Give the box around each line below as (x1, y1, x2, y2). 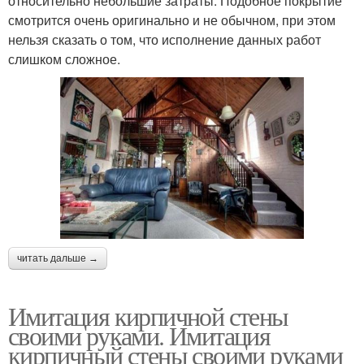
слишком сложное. (8, 49, 120, 68)
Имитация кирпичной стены (8, 298, 288, 334)
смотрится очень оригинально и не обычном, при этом (8, 10, 336, 29)
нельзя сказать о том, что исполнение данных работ (8, 29, 321, 49)
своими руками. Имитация (8, 318, 271, 353)
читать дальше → (17, 253, 98, 265)
